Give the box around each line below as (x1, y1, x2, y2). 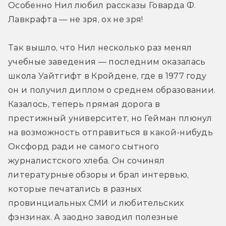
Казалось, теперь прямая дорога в (8, 99, 160, 109)
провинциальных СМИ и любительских (8, 198, 184, 208)
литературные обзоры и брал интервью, (8, 169, 189, 180)
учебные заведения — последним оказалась (8, 56, 206, 67)
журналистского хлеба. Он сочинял (8, 155, 165, 165)
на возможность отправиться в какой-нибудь (8, 127, 213, 137)
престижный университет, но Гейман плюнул (8, 113, 212, 123)
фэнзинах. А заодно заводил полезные (8, 212, 179, 222)
